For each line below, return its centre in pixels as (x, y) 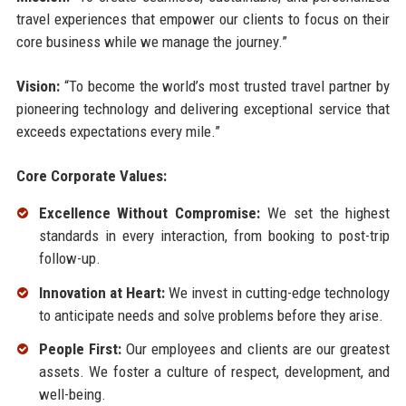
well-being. (72, 395)
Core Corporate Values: (91, 175)
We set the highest (325, 213)
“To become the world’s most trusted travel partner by (225, 86)
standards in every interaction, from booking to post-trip (214, 235)
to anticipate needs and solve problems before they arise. (211, 315)
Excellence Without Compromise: (150, 213)
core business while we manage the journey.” (151, 41)
